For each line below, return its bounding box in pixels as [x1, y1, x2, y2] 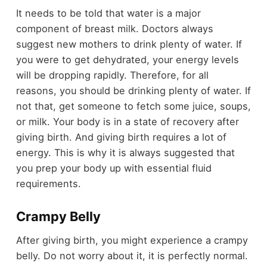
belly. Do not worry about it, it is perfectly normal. [15, 250, 248, 262]
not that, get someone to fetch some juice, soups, [15, 100, 251, 112]
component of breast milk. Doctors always [15, 22, 213, 35]
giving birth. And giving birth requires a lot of [15, 131, 226, 143]
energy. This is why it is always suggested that [15, 146, 235, 159]
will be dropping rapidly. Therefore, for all [15, 69, 209, 81]
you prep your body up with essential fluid [15, 162, 212, 174]
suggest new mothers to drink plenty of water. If [15, 38, 242, 50]
